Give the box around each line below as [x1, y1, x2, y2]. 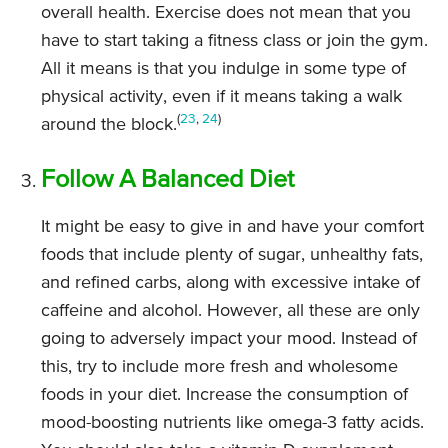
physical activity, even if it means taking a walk [41, 87, 402, 106]
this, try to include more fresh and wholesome [41, 357, 398, 376]
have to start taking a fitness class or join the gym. [41, 31, 428, 50]
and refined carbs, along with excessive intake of [41, 273, 420, 292]
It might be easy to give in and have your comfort [41, 217, 424, 236]
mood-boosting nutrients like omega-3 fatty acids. [41, 413, 424, 432]
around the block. [41, 115, 177, 134]
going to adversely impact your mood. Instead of [41, 329, 417, 348]
